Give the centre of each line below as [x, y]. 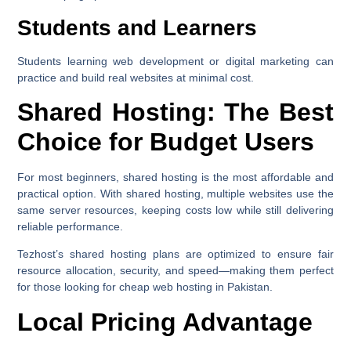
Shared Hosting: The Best [175, 112]
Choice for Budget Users [166, 142]
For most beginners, [71, 177]
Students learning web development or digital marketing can [175, 61]
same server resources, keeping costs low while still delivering [175, 210]
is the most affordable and [266, 177]
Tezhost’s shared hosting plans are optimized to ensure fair [175, 254]
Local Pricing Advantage [165, 322]
